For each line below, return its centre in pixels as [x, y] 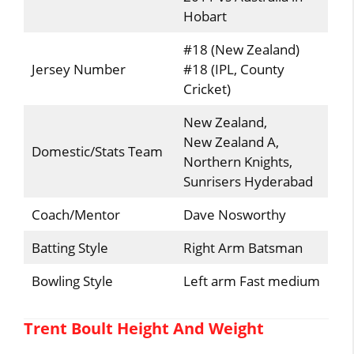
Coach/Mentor [75, 215]
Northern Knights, [237, 162]
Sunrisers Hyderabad [248, 181]
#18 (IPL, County [233, 69]
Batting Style [70, 248]
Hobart [205, 16]
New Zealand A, [231, 142]
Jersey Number [78, 69]
